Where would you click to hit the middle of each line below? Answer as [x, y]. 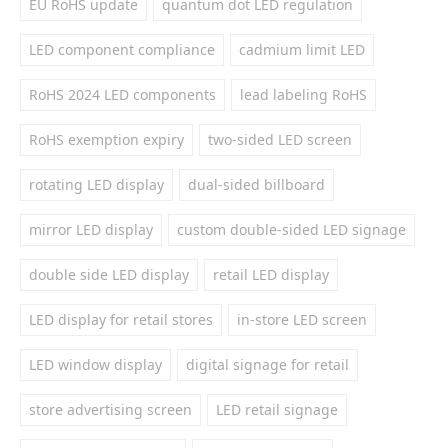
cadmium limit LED [302, 49]
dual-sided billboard [256, 184]
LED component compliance [122, 49]
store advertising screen [110, 409]
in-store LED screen [302, 319]
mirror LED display [91, 229]
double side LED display [109, 274]
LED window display [95, 364]
